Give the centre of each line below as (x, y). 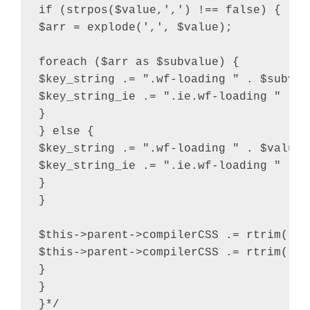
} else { (66, 132)
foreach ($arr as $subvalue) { (139, 63)
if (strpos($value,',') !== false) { (159, 11)
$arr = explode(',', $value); (135, 28)
